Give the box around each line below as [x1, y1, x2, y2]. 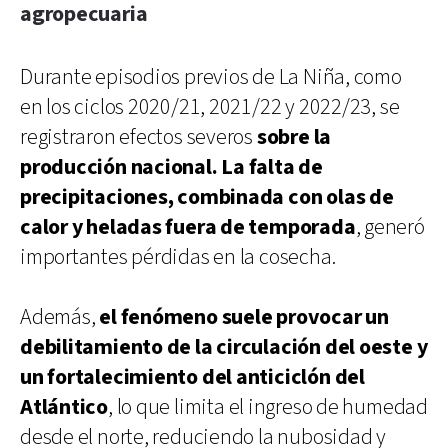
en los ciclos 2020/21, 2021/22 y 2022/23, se [20, 92, 400, 122]
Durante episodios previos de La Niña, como [20, 62, 402, 92]
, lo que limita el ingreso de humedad [108, 392, 428, 422]
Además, [20, 302, 100, 332]
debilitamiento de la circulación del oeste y [20, 332, 428, 362]
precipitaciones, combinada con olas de [20, 182, 394, 212]
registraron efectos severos [20, 122, 257, 152]
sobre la [256, 122, 332, 152]
